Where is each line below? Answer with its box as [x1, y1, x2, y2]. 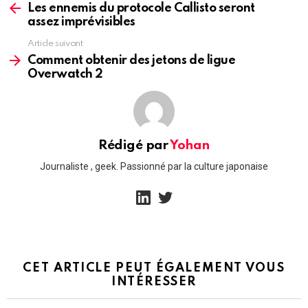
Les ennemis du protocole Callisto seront [27, 1, 255, 14]
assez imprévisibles [27, 15, 135, 28]
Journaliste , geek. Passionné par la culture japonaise [40, 161, 268, 173]
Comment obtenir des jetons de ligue [27, 54, 236, 67]
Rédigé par [98, 138, 170, 152]
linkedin [148, 184, 178, 194]
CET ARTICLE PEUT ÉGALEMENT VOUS [23, 262, 285, 275]
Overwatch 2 [27, 67, 103, 80]
